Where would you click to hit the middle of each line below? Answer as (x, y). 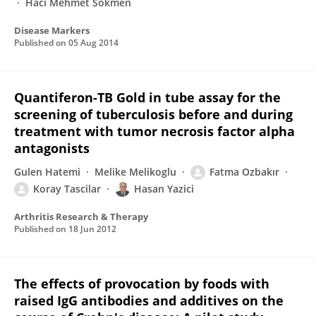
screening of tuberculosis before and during (153, 114)
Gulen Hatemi (47, 172)
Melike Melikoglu (135, 172)
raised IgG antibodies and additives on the (149, 300)
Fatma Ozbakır (244, 172)
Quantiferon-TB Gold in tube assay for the (147, 97)
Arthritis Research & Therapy (81, 217)
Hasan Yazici (164, 189)
